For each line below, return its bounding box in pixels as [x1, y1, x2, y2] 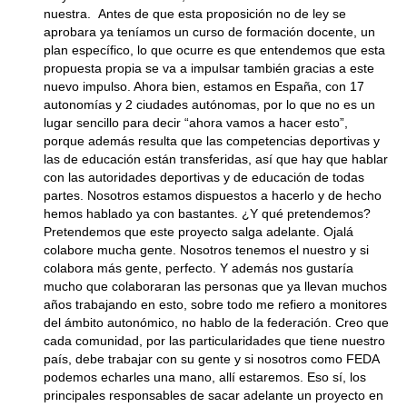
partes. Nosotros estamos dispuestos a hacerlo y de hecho [44, 188, 382, 203]
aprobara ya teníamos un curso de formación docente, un [44, 25, 375, 39]
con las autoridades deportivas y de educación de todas [44, 170, 364, 184]
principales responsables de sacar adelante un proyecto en [44, 388, 383, 402]
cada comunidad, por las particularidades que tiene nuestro [44, 333, 385, 348]
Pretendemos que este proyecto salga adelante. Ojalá [44, 224, 353, 239]
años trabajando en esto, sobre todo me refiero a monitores [44, 297, 387, 312]
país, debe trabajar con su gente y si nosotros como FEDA [44, 352, 379, 366]
